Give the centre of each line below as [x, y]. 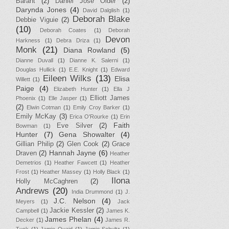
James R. [118, 220]
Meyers [25, 201]
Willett [23, 79]
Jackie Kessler [72, 210]
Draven [26, 153]
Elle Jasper [63, 98]
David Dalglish [101, 10]
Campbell [27, 210]
